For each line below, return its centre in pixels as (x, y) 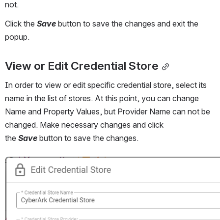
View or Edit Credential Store (82, 66)
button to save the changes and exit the (127, 23)
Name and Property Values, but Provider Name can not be (108, 111)
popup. (18, 37)
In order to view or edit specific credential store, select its (106, 85)
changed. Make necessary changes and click (84, 124)
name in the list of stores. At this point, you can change (102, 98)
